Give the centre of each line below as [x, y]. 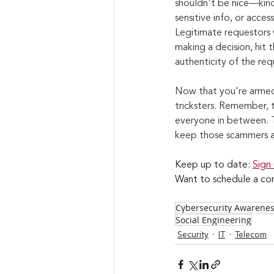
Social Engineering [213, 220]
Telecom [251, 235]
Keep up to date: [214, 165]
